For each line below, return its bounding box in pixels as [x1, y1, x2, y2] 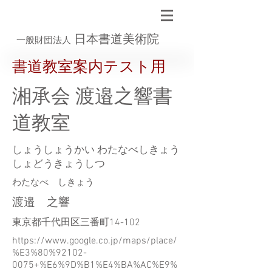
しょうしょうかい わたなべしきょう [12, 144, 180, 157]
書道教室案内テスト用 [12, 59, 166, 77]
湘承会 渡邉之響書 [12, 86, 172, 109]
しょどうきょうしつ [12, 158, 105, 171]
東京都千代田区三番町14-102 [12, 217, 140, 229]
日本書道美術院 [74, 32, 159, 46]
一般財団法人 [16, 35, 71, 45]
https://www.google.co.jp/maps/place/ [12, 235, 177, 247]
